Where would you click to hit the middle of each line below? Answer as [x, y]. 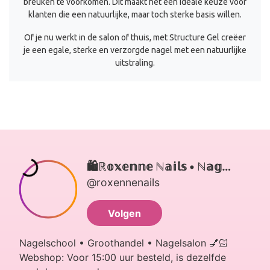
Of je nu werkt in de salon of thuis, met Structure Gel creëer [135, 37]
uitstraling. [135, 62]
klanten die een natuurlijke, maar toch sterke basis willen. [135, 14]
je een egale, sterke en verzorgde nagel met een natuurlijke [135, 50]
